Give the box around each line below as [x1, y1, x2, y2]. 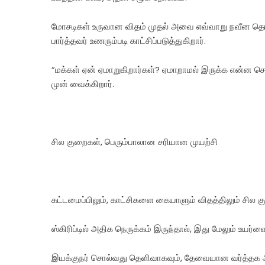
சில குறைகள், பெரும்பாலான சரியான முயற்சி [51, 135, 218, 148]
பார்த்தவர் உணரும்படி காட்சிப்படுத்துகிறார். [51, 34, 206, 47]
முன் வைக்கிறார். [51, 77, 114, 90]
